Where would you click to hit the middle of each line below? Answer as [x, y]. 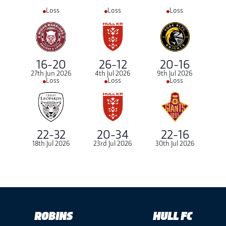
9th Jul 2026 [175, 73]
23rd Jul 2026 [113, 143]
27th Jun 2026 [51, 73]
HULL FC [173, 215]
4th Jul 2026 [113, 73]
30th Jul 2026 [175, 143]
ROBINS [53, 215]
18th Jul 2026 [51, 143]
